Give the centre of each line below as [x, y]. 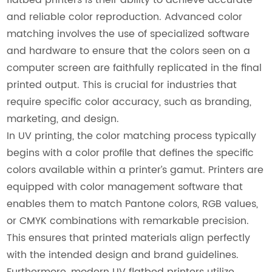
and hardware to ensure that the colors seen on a [129, 51]
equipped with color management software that [125, 187]
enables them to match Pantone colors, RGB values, [133, 204]
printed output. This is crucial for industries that [122, 85]
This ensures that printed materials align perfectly [129, 238]
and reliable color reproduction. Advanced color [125, 17]
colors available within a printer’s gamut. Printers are [135, 170]
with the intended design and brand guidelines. [123, 255]
